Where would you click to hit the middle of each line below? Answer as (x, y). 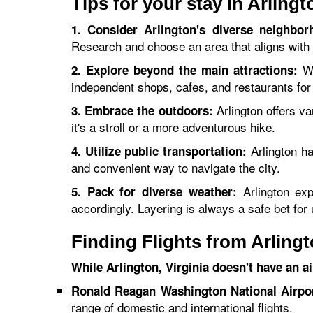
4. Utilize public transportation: (159, 151)
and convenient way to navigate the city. (176, 167)
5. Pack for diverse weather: (154, 191)
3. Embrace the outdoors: (142, 110)
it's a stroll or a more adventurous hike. (173, 127)
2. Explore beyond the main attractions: (184, 70)
